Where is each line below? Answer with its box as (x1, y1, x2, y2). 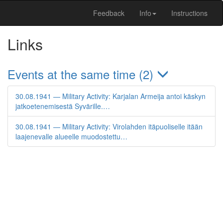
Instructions (171, 8, 208, 18)
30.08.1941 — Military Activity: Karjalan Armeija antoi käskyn (15, 91, 206, 101)
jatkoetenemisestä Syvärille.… (15, 101, 110, 111)
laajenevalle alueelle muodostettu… (15, 131, 127, 141)
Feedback (93, 8, 124, 18)
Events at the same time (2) (7, 65, 157, 83)
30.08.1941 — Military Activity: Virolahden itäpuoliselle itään (15, 121, 203, 131)
